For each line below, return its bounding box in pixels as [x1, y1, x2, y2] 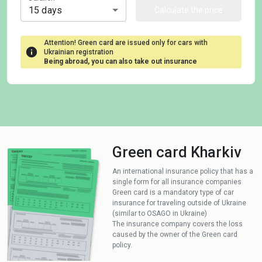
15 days [29, 4, 63, 16]
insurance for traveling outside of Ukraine [112, 199, 246, 207]
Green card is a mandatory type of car [112, 188, 234, 196]
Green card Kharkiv [112, 144, 242, 161]
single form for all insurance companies [112, 178, 242, 186]
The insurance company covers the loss [112, 220, 243, 228]
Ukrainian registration [44, 48, 113, 56]
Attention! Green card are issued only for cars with [44, 39, 208, 47]
